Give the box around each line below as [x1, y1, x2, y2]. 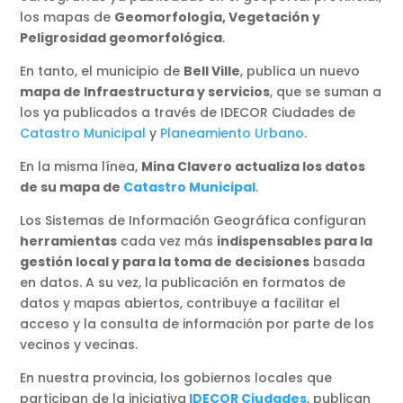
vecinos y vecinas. [20, 335, 139, 354]
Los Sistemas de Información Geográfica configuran [20, 210, 367, 229]
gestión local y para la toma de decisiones [20, 252, 310, 271]
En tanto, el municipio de [20, 61, 184, 80]
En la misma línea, [20, 157, 142, 175]
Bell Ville [184, 61, 241, 80]
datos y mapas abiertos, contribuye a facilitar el [20, 293, 341, 312]
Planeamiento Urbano [160, 123, 305, 142]
